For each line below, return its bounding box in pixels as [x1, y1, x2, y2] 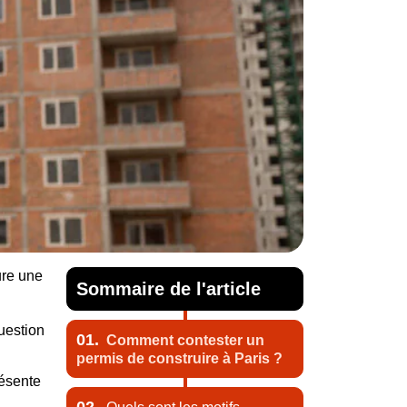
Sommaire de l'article [76, 279, 261, 299]
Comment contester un [102, 333, 264, 348]
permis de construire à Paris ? [76, 351, 283, 366]
